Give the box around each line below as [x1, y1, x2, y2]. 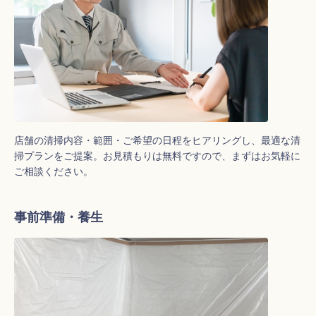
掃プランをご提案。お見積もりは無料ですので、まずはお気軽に [14, 150, 300, 162]
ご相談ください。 [14, 166, 93, 177]
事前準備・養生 [14, 210, 103, 224]
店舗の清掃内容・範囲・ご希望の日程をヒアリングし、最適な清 [14, 135, 300, 146]
